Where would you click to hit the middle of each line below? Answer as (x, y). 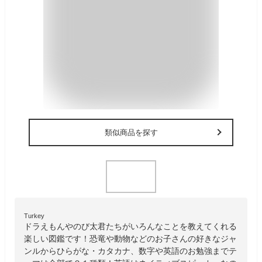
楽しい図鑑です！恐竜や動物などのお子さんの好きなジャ (130, 238)
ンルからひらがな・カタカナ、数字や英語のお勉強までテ (130, 251)
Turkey (34, 216)
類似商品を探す (131, 132)
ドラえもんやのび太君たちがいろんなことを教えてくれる (130, 226)
